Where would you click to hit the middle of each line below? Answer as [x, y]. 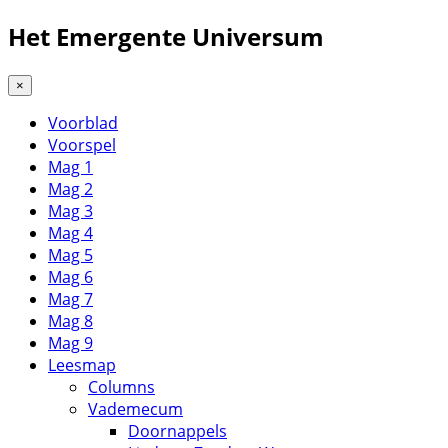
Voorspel [82, 144]
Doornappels [177, 430]
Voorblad [83, 122]
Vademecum [135, 408]
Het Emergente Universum [166, 36]
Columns [121, 386]
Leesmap [82, 364]
